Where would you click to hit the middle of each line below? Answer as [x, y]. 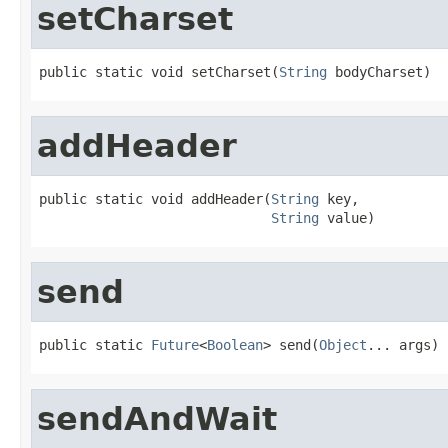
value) [347, 217]
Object [343, 344]
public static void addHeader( [155, 198]
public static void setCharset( [159, 71]
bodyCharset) [379, 71]
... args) [403, 344]
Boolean [235, 344]
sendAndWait [157, 418]
